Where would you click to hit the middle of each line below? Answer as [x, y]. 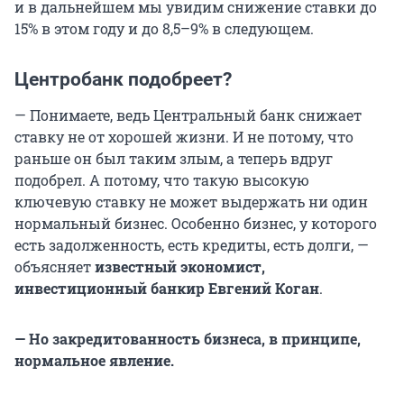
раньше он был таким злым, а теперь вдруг [174, 159]
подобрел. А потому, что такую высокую [162, 180]
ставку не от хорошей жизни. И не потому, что [184, 137]
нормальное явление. [94, 361]
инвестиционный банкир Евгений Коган [167, 289]
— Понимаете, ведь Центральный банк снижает [188, 115]
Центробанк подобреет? [123, 80]
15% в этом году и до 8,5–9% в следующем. [164, 29]
